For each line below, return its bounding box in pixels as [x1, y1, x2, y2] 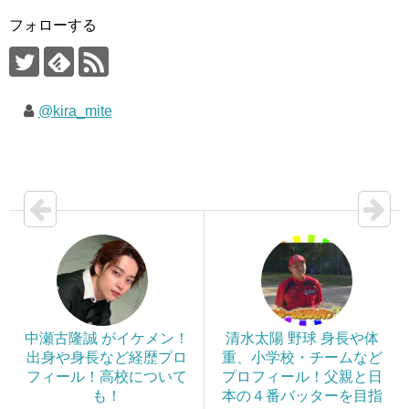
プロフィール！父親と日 [222, 368, 383, 384]
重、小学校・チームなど [222, 349, 383, 365]
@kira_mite [37, 102, 112, 119]
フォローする [9, 16, 97, 33]
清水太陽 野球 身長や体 [225, 330, 379, 346]
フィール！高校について [26, 368, 187, 384]
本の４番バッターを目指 [222, 387, 383, 404]
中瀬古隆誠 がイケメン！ [24, 330, 189, 346]
